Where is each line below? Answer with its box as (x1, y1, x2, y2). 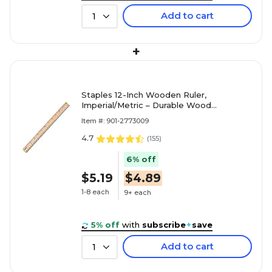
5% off (91, 220, 120, 229)
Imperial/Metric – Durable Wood (81, 100, 211, 110)
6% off (126, 154, 156, 165)
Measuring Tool (81, 110, 144, 120)
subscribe (142, 220, 186, 229)
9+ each (124, 188, 151, 197)
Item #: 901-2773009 (81, 117, 149, 125)
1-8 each (81, 187, 109, 196)
